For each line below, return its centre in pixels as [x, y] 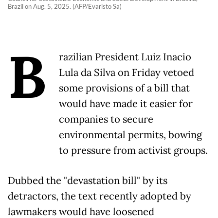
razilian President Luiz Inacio [125, 57]
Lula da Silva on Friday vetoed [127, 73]
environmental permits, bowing [130, 135]
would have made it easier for [126, 104]
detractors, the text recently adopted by [100, 196]
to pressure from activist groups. [133, 151]
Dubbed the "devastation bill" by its [88, 181]
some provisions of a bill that [124, 88]
